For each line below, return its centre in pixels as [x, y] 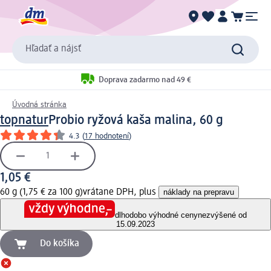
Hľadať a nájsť [53, 49]
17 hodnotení [107, 136]
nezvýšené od [222, 215]
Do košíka [60, 244]
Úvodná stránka [39, 104]
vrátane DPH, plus [121, 192]
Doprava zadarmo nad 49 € [145, 80]
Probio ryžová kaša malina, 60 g [136, 120]
